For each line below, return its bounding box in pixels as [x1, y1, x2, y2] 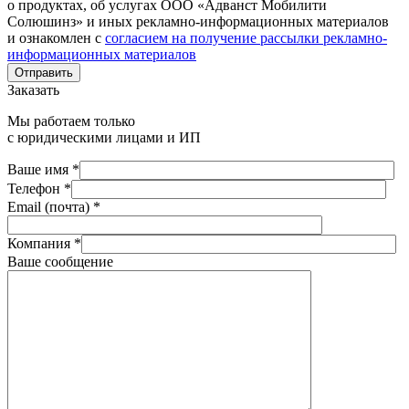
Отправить [15, 65, 73, 79]
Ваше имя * [7, 161, 79, 177]
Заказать [7, 81, 59, 98]
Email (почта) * [7, 198, 100, 215]
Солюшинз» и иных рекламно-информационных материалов [7, 13, 389, 29]
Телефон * [7, 180, 71, 196]
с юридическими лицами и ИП [7, 129, 201, 145]
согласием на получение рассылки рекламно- [105, 29, 387, 46]
